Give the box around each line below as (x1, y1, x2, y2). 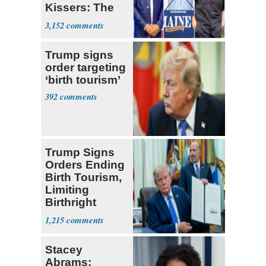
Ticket (45, 26, 78, 39)
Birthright (45, 196, 96, 209)
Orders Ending (45, 159, 125, 172)
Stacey (45, 243, 83, 256)
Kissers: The (45, 1, 114, 14)
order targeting (45, 61, 126, 74)
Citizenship (45, 208, 106, 221)
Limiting (45, 183, 89, 197)
